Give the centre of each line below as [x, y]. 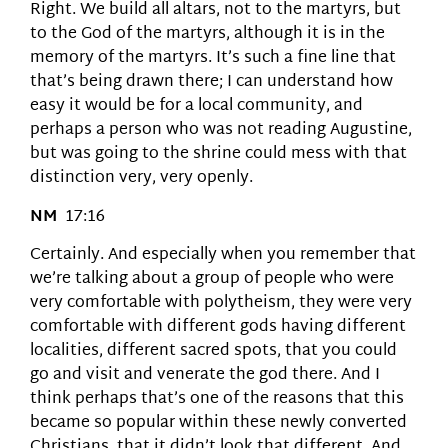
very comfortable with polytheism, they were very [221, 304]
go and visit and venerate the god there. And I [205, 376]
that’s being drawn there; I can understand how [211, 83]
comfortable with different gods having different [218, 328]
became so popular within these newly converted [218, 424]
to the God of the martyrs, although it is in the [207, 35]
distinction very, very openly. [141, 179]
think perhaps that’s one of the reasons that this [217, 400]
